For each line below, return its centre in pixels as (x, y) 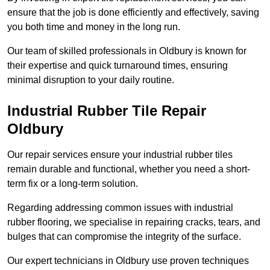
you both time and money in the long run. (94, 27)
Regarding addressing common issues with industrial (120, 208)
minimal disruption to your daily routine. (91, 80)
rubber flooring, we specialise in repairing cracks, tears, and (134, 222)
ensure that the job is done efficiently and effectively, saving (133, 13)
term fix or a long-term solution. (73, 184)
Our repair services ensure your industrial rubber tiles (120, 155)
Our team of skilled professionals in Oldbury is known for (127, 51)
